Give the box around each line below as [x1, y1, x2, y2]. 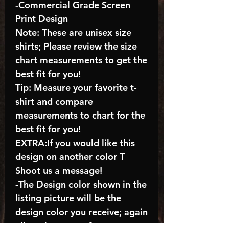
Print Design [15, 13, 68, 25]
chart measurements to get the [15, 54, 147, 66]
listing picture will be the [15, 192, 121, 204]
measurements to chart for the [15, 109, 145, 122]
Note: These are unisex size [15, 27, 131, 39]
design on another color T [15, 151, 125, 163]
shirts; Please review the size [15, 40, 137, 53]
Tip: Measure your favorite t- [15, 82, 137, 94]
